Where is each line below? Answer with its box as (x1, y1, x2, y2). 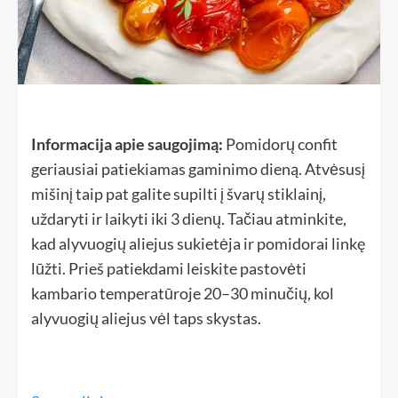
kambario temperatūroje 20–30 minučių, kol (31, 283, 334, 303)
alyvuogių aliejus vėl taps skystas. (31, 307, 261, 328)
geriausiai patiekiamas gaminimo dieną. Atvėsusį (31, 158, 365, 179)
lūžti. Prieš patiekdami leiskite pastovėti (31, 258, 306, 278)
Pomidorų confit (223, 133, 338, 154)
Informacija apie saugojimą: (31, 133, 223, 154)
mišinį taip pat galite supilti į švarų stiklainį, (31, 183, 326, 203)
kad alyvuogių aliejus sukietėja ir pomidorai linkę (31, 233, 365, 253)
